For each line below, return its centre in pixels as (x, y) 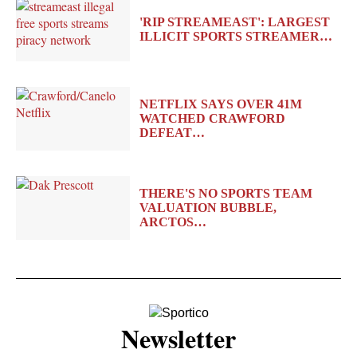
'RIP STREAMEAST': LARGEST (234, 22)
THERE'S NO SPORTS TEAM (226, 194)
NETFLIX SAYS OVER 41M (220, 104)
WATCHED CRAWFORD (212, 118)
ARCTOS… (173, 222)
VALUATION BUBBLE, (208, 208)
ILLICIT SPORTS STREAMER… (235, 36)
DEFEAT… (172, 132)
